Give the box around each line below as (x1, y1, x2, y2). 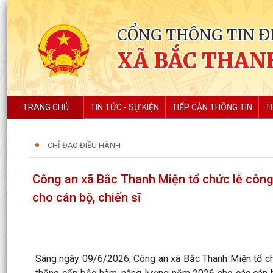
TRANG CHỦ (22, 102, 69, 112)
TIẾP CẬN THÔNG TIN (172, 102, 252, 112)
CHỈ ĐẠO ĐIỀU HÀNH (48, 141, 121, 150)
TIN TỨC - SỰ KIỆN (90, 102, 159, 112)
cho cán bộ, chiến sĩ (32, 190, 141, 205)
